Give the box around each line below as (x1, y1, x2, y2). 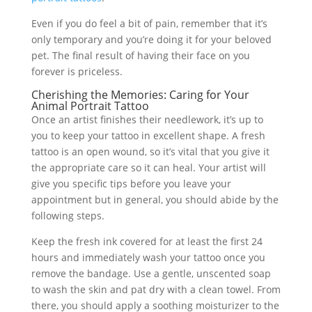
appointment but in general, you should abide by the (31, 193, 279, 206)
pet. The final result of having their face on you (31, 49, 250, 62)
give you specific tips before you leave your (31, 177, 231, 190)
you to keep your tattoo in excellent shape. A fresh (31, 129, 265, 142)
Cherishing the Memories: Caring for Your (31, 87, 249, 102)
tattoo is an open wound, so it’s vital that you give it (31, 145, 270, 158)
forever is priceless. (31, 65, 123, 78)
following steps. (31, 209, 104, 222)
